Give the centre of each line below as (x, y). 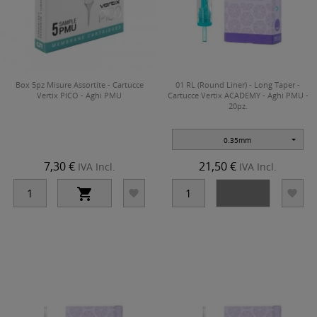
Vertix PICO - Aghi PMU (79, 95)
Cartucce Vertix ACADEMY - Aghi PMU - (238, 95)
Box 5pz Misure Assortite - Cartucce (79, 84)
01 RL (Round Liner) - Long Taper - (238, 84)
